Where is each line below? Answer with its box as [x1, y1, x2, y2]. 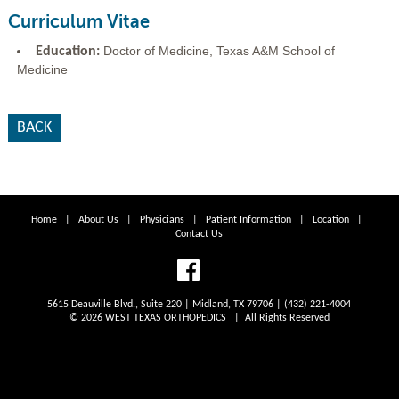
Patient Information [205, 215, 291, 225]
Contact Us [175, 229, 224, 240]
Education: [35, 45, 103, 59]
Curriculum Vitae [7, 12, 150, 32]
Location [312, 215, 349, 225]
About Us [77, 215, 118, 225]
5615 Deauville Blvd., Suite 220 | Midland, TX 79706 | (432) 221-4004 [47, 299, 352, 310]
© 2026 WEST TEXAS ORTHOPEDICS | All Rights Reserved [69, 313, 330, 323]
